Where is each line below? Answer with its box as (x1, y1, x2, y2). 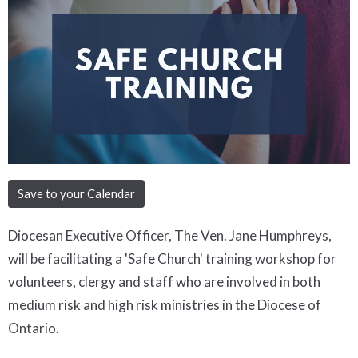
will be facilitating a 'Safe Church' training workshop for (8, 249, 336, 267)
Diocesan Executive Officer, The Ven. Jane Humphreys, (8, 226, 332, 244)
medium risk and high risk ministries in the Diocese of (8, 296, 321, 313)
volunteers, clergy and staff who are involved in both (8, 272, 320, 290)
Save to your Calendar (18, 185, 135, 201)
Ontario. (8, 319, 59, 336)
